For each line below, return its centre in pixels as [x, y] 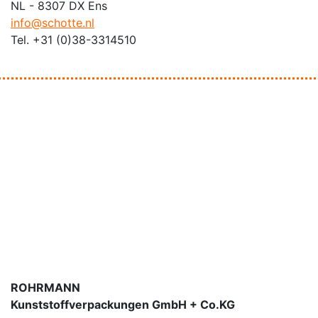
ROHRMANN [45, 287]
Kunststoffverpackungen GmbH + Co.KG [123, 305]
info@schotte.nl [53, 23]
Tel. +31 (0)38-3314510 [73, 40]
